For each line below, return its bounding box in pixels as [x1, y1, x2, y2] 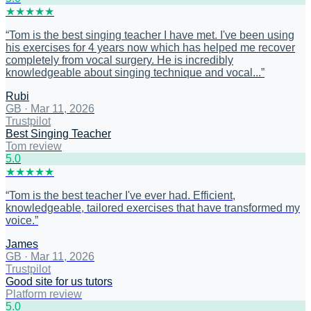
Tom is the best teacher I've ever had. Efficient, [9, 190, 235, 202]
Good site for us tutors [6, 276, 112, 288]
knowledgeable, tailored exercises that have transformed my [6, 202, 300, 215]
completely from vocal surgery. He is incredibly [6, 54, 233, 67]
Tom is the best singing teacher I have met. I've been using [9, 29, 294, 42]
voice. [6, 215, 35, 227]
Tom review [6, 140, 62, 153]
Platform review [6, 288, 82, 301]
